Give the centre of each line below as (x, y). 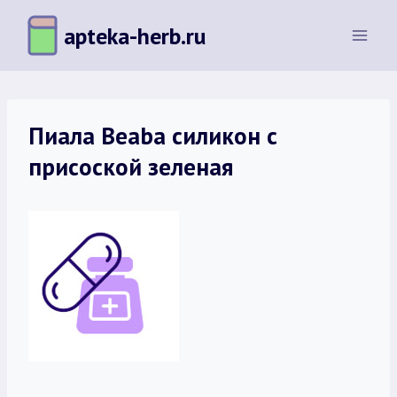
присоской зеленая (131, 167)
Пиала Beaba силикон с (153, 136)
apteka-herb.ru (135, 35)
